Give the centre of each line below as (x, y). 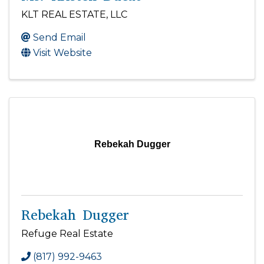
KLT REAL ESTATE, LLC (74, 14)
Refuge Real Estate (67, 233)
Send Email (60, 37)
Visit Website (62, 52)
